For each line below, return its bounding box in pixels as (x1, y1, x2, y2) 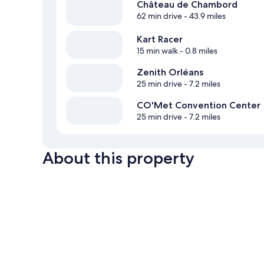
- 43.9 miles (182, 11, 226, 22)
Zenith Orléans (137, 67, 203, 78)
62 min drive (137, 11, 182, 22)
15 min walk (137, 45, 178, 57)
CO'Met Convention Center (137, 100, 260, 111)
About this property (42, 148, 194, 169)
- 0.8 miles (178, 45, 217, 57)
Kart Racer (137, 34, 183, 45)
